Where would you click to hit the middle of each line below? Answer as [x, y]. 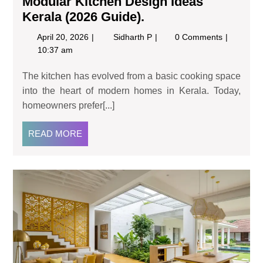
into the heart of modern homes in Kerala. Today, [131, 90]
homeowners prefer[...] [68, 105]
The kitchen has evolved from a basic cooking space [131, 76]
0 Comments [200, 37]
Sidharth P [134, 37]
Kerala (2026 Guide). [83, 16]
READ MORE [55, 133]
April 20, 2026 [64, 37]
